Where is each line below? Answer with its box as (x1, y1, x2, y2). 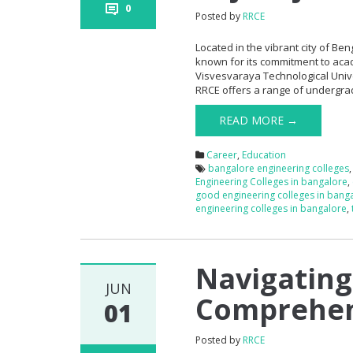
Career (206, 147, 238, 162)
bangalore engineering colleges (208, 161, 350, 175)
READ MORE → (219, 112, 299, 128)
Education (242, 147, 287, 162)
